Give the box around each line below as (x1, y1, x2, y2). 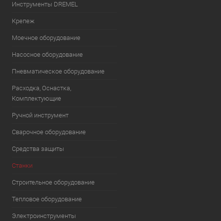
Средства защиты (12, 145, 64, 152)
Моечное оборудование (12, 34, 80, 41)
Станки (12, 162, 33, 169)
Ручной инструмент (12, 111, 69, 119)
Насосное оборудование (12, 51, 83, 58)
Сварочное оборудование (12, 128, 86, 136)
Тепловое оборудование (12, 195, 82, 203)
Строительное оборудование (12, 179, 95, 186)
